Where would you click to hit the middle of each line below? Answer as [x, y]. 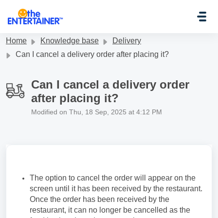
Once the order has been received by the [100, 199]
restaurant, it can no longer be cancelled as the [110, 210]
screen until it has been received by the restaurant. [116, 189]
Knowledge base [70, 41]
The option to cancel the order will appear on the [113, 178]
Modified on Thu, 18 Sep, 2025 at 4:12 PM [97, 112]
